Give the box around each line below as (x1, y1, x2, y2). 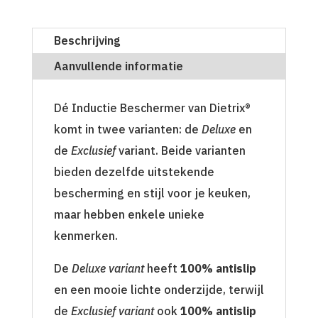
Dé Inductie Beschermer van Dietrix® (53, 101, 251, 116)
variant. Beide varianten (115, 143, 246, 158)
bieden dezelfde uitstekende (53, 165, 214, 180)
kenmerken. (53, 229, 118, 243)
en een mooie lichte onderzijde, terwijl (53, 283, 264, 297)
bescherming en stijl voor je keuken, (53, 186, 251, 201)
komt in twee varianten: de (53, 122, 202, 137)
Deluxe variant (71, 261, 144, 276)
